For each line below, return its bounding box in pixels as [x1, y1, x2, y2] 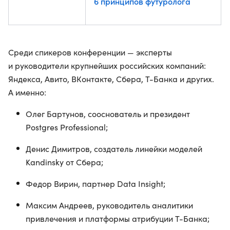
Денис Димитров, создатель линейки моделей [26, 143, 202, 154]
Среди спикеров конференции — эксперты [8, 47, 172, 57]
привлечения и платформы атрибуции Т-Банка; [26, 213, 209, 224]
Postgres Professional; [26, 122, 108, 132]
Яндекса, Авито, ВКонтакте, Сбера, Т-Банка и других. [8, 73, 214, 84]
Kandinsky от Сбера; [26, 157, 103, 167]
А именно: [8, 87, 46, 98]
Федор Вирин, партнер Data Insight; [26, 178, 165, 189]
